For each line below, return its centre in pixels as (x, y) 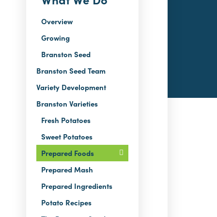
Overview (57, 21)
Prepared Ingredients (77, 186)
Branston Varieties (67, 103)
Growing (55, 38)
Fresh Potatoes (66, 120)
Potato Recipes (66, 202)
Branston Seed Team (71, 70)
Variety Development (71, 87)
